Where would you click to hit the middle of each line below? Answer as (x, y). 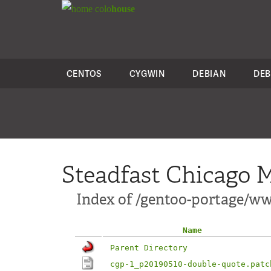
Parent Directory (149, 248)
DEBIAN (209, 73)
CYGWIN (147, 73)
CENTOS (84, 73)
